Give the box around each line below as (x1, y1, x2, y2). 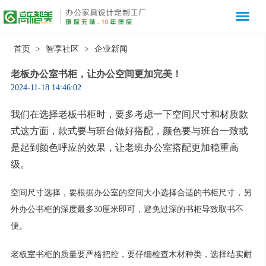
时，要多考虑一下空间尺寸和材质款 (96, 109, 248, 120)
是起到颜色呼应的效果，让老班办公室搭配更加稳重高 (10, 142, 239, 153)
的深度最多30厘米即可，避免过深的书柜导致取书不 (52, 205, 243, 214)
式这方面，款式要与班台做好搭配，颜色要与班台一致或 (10, 126, 248, 137)
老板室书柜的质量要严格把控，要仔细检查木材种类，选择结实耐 (10, 250, 252, 259)
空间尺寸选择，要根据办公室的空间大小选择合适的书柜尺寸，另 (10, 188, 252, 198)
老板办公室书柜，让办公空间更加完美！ (10, 69, 182, 80)
